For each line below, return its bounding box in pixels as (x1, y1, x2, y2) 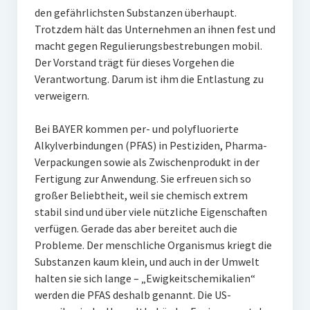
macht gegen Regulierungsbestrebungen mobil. (34, 39, 262, 53)
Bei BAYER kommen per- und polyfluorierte (34, 122, 239, 136)
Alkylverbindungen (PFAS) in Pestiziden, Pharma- (34, 138, 267, 152)
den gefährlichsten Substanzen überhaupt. (34, 6, 237, 19)
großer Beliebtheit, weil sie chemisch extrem (34, 188, 248, 202)
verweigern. (34, 89, 89, 102)
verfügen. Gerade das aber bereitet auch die (34, 221, 237, 235)
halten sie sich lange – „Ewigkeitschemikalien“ (34, 271, 255, 285)
